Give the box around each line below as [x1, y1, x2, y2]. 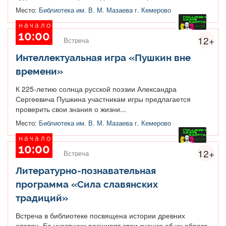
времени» [16, 65, 63, 77]
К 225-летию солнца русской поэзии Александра [16, 83, 177, 94]
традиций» [16, 192, 68, 203]
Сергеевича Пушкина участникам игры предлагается [16, 93, 191, 104]
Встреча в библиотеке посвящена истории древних [16, 210, 185, 220]
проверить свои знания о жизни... [16, 103, 126, 114]
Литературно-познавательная [16, 164, 156, 176]
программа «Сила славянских [16, 178, 158, 190]
